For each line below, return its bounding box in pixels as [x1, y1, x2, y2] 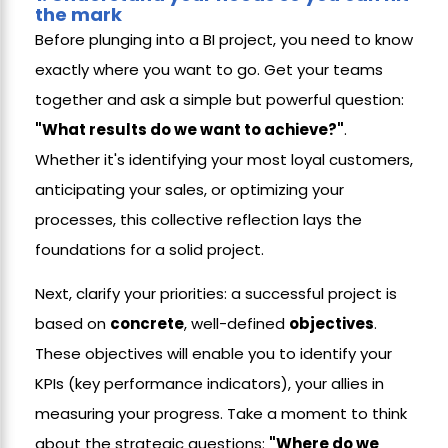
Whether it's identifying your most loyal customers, [35, 149, 413, 170]
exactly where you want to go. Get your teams [35, 59, 383, 80]
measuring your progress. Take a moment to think [35, 403, 407, 424]
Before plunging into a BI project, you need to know [35, 29, 413, 50]
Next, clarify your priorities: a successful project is [35, 283, 397, 304]
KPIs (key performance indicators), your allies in [35, 373, 384, 394]
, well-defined [184, 313, 289, 334]
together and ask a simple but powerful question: [35, 89, 404, 110]
